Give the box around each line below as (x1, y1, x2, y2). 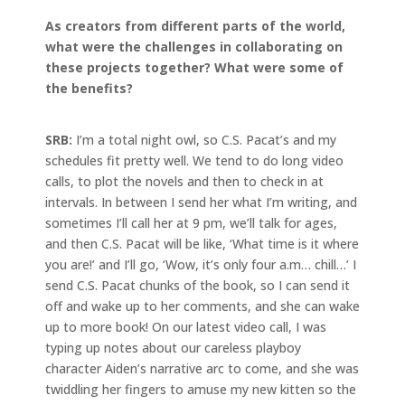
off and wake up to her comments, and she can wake (45, 297, 360, 315)
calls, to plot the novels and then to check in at (45, 172, 324, 190)
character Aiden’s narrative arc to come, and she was (45, 359, 359, 377)
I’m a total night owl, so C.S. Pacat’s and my (76, 130, 336, 148)
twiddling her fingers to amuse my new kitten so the (45, 380, 356, 398)
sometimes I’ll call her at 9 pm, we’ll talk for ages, (45, 213, 337, 231)
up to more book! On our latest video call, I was (45, 317, 326, 335)
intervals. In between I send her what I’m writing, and (45, 193, 357, 211)
